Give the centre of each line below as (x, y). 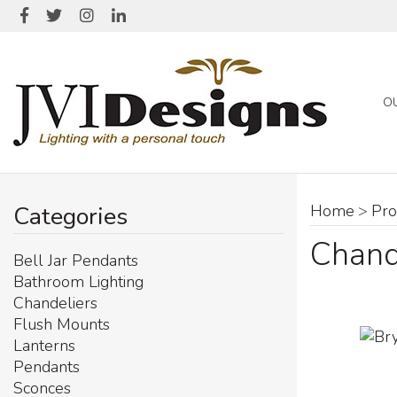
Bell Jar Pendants (76, 261)
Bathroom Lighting (78, 282)
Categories (70, 217)
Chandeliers (55, 303)
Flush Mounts (62, 324)
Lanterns (44, 346)
